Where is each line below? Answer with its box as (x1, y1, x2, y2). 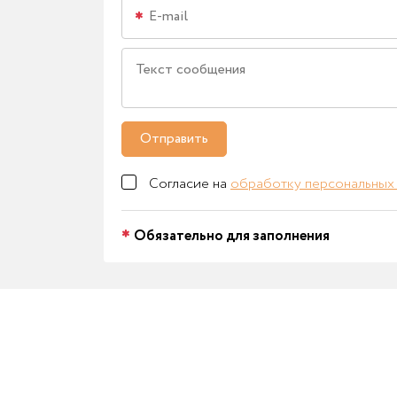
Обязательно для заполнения (134, 225, 330, 246)
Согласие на (149, 173, 230, 194)
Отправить (140, 128, 208, 149)
